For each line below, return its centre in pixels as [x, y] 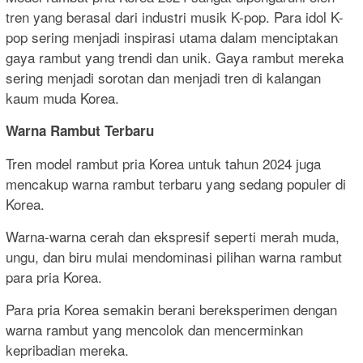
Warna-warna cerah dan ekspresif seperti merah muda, [173, 237]
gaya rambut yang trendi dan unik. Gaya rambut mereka [175, 58]
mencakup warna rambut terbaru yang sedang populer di [176, 184]
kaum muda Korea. [62, 98]
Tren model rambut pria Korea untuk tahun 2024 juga [163, 164]
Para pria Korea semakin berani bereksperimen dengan [171, 310]
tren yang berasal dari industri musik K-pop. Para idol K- [175, 17]
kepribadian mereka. [67, 350]
